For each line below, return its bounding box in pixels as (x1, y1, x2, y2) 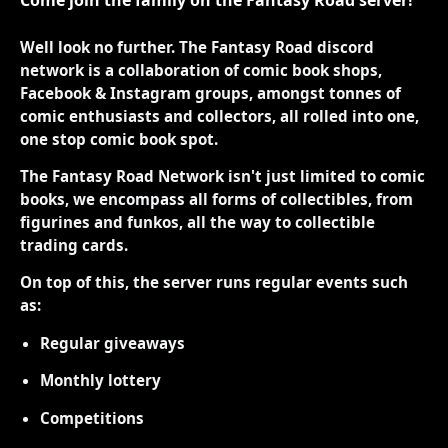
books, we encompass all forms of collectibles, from (20, 188, 413, 209)
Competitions (40, 407, 144, 428)
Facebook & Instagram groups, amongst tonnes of (20, 82, 401, 103)
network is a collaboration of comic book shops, (20, 59, 382, 80)
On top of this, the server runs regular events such (20, 272, 408, 293)
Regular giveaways (40, 332, 185, 353)
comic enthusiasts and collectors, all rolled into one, (20, 105, 419, 126)
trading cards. (20, 234, 128, 255)
